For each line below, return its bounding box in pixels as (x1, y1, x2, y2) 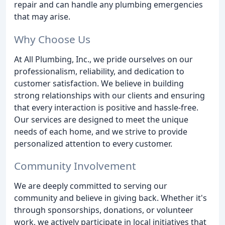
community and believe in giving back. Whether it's (14, 192, 207, 204)
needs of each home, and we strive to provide (14, 126, 187, 137)
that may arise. (14, 11, 70, 22)
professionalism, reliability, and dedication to (14, 65, 184, 77)
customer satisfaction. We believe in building (14, 77, 184, 89)
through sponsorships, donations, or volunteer (14, 204, 193, 216)
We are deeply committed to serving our (14, 180, 167, 192)
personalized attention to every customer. (14, 138, 172, 149)
